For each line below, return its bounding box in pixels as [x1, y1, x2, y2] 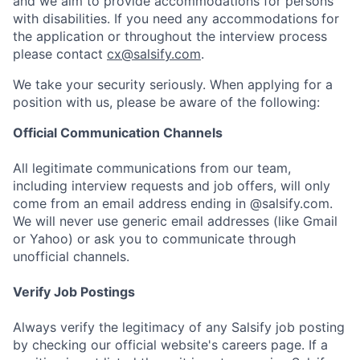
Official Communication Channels [13, 124, 223, 141]
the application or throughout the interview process [13, 27, 327, 44]
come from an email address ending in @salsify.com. [13, 194, 333, 211]
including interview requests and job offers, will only [13, 177, 330, 194]
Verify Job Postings [13, 283, 135, 300]
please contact [13, 45, 107, 62]
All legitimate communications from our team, [13, 159, 291, 176]
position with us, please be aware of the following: [13, 93, 320, 110]
